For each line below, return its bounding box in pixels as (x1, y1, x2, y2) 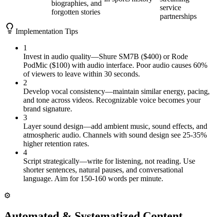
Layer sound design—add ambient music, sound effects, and (23, 122, 207, 130)
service (160, 3, 181, 12)
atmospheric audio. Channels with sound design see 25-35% (23, 130, 207, 139)
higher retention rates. (23, 139, 89, 148)
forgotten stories (51, 7, 100, 16)
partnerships (160, 12, 197, 20)
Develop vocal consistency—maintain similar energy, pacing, (23, 87, 210, 95)
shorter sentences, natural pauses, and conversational (23, 165, 183, 174)
